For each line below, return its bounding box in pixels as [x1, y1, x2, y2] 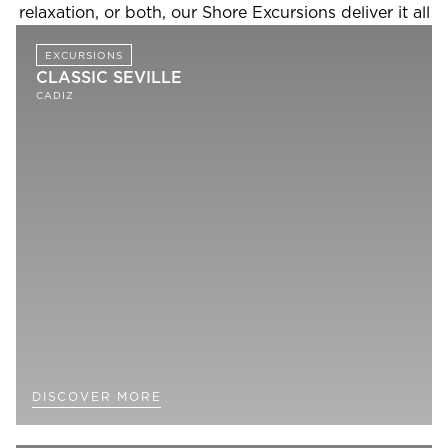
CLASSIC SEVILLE [36, 68, 182, 88]
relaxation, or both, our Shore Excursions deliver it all [18, 3, 430, 23]
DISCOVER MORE [32, 389, 162, 405]
